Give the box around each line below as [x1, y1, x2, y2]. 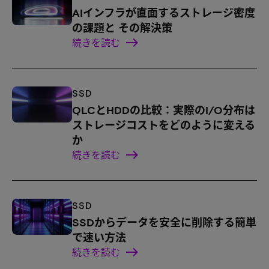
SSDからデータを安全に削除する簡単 [72, 216, 256, 229]
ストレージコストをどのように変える [72, 118, 255, 132]
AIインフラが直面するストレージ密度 [72, 6, 255, 20]
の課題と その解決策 [72, 21, 172, 35]
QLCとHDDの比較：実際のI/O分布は [72, 103, 255, 117]
